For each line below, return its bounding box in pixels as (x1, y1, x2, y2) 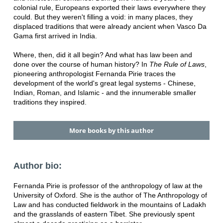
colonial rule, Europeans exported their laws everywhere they (13, 3, 206, 11)
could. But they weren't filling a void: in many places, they (13, 12, 193, 21)
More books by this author (69, 125, 154, 135)
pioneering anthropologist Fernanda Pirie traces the (13, 69, 176, 78)
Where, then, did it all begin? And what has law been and (13, 50, 192, 59)
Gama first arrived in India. (13, 31, 97, 40)
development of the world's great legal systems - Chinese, (13, 79, 196, 87)
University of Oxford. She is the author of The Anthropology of (13, 191, 207, 200)
